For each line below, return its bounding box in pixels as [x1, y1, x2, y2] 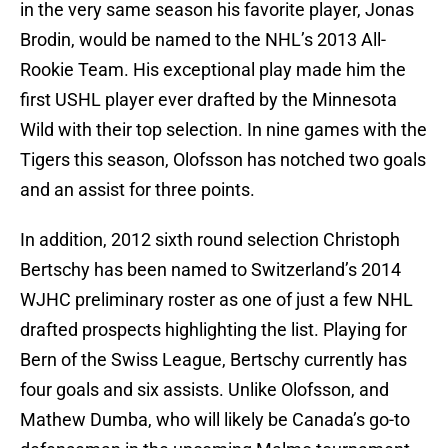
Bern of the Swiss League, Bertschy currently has [20, 349, 407, 371]
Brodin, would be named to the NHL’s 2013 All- [20, 29, 386, 51]
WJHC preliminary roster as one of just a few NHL [20, 289, 413, 311]
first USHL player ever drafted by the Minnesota [20, 89, 397, 111]
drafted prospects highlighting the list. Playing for [20, 319, 407, 341]
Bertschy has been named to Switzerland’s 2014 [20, 259, 401, 281]
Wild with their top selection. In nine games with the [20, 119, 427, 141]
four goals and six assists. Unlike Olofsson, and [20, 379, 389, 401]
